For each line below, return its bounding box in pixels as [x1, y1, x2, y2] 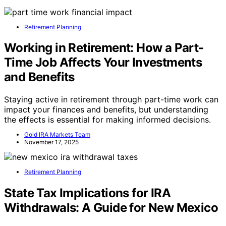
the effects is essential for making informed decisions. [4, 115, 211, 125]
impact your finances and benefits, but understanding [4, 104, 208, 115]
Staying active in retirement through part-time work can [4, 94, 218, 105]
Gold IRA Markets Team [24, 131, 90, 139]
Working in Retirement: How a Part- [4, 40, 204, 55]
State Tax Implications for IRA [4, 186, 171, 201]
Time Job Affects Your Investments [4, 55, 202, 70]
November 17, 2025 [24, 138, 79, 146]
